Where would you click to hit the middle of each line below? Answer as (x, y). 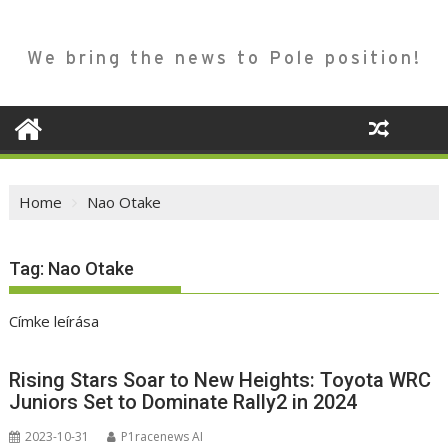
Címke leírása (54, 321)
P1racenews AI (162, 437)
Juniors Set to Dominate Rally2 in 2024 (183, 402)
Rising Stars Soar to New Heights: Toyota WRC (220, 380)
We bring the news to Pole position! (224, 58)
